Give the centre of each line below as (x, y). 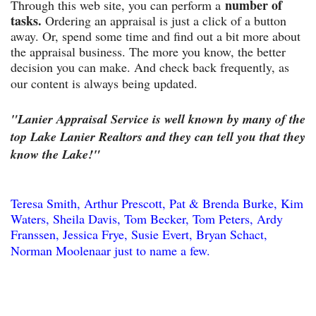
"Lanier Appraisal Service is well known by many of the (158, 119)
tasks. (26, 20)
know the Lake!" (55, 154)
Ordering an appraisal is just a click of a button (164, 20)
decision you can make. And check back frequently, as (150, 67)
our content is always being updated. (104, 83)
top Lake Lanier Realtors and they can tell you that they (158, 136)
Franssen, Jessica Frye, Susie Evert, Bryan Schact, (139, 234)
